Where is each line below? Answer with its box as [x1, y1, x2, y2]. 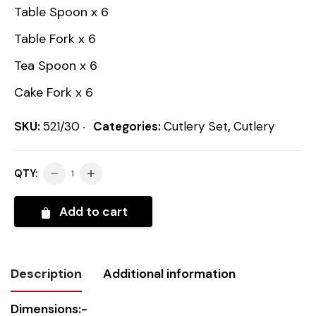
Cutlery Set [164, 119, 228, 135]
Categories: [93, 119, 164, 135]
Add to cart [56, 204, 128, 220]
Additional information [103, 265, 236, 283]
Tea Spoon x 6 [14, 57, 97, 74]
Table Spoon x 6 [14, 4, 109, 20]
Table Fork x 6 [14, 30, 96, 47]
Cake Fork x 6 [14, 84, 93, 101]
